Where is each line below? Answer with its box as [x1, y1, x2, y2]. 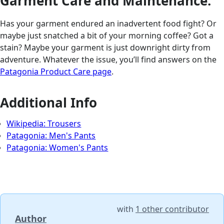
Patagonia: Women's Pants [6, 141, 108, 153]
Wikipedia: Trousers [6, 117, 81, 129]
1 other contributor [135, 203, 209, 214]
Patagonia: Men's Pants [6, 129, 96, 141]
